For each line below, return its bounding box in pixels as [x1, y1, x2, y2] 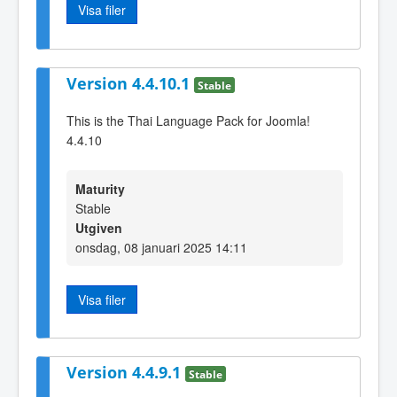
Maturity [75, 179, 125, 198]
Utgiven [75, 218, 122, 237]
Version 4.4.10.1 [66, 72, 194, 94]
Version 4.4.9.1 [66, 362, 185, 384]
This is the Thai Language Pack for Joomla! [66, 112, 310, 130]
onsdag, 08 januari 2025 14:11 [75, 237, 247, 256]
